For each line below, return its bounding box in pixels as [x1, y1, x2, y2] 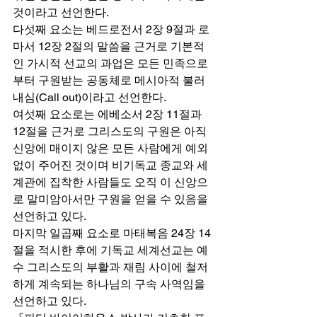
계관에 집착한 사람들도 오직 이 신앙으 [13, 175, 208, 189]
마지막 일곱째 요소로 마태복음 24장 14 [13, 226, 211, 240]
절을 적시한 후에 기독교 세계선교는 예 [13, 243, 208, 257]
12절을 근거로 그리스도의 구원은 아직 [13, 124, 209, 138]
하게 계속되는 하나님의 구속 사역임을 [13, 277, 208, 291]
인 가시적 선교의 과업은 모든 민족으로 [13, 56, 208, 70]
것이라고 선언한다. [13, 5, 114, 19]
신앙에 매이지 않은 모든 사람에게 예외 [13, 141, 211, 155]
